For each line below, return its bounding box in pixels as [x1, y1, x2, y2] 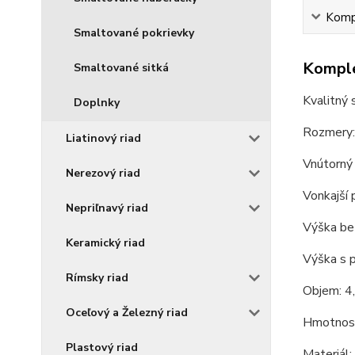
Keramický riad [66, 235, 145, 250]
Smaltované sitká [74, 60, 169, 75]
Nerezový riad [66, 166, 140, 181]
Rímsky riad [66, 270, 128, 285]
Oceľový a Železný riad [66, 305, 188, 320]
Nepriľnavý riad [66, 200, 148, 216]
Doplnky [74, 95, 120, 110]
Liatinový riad [66, 131, 141, 146]
